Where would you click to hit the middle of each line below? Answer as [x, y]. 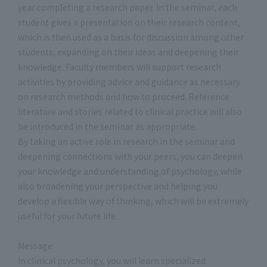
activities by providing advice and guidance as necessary [129, 82]
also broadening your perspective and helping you [118, 186]
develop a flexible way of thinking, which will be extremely [133, 201]
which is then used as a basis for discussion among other [131, 37]
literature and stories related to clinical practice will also [130, 111]
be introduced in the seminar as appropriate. [107, 126]
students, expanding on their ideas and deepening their [128, 52]
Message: [36, 246]
